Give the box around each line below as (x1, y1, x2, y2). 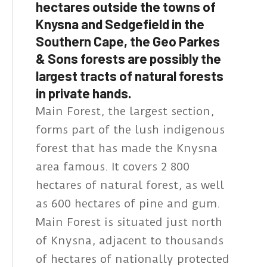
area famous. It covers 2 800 (36, 160, 190, 174)
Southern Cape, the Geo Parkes (36, 33, 220, 49)
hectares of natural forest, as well (36, 178, 224, 193)
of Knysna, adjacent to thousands (36, 234, 223, 248)
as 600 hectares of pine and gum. (36, 197, 221, 211)
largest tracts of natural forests (36, 68, 223, 84)
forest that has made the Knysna (36, 141, 218, 156)
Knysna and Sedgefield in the (36, 16, 204, 32)
